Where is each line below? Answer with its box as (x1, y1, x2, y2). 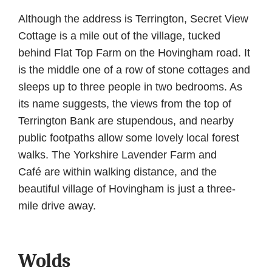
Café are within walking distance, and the (18, 166, 217, 178)
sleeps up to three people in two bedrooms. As (18, 81, 242, 93)
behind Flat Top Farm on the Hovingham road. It (18, 47, 250, 59)
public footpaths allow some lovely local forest (18, 132, 239, 144)
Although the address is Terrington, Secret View (18, 13, 248, 25)
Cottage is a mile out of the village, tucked (18, 30, 220, 42)
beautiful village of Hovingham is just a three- (18, 183, 236, 195)
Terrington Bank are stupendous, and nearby (18, 115, 234, 127)
